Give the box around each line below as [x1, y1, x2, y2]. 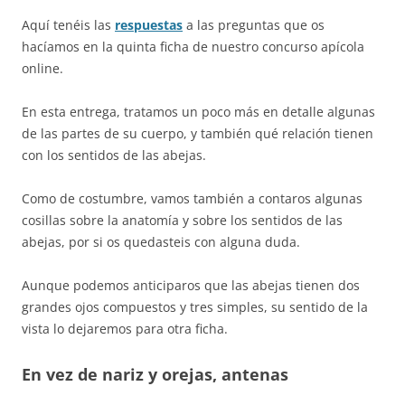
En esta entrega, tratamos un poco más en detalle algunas [22, 102, 375, 120]
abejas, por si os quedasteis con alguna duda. [22, 232, 300, 250]
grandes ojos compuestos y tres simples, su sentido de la [22, 297, 368, 316]
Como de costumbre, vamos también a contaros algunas [22, 189, 363, 207]
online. [22, 59, 63, 77]
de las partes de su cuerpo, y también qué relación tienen [22, 124, 373, 142]
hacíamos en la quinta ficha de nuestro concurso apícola [22, 37, 364, 55]
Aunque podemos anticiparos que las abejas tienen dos [22, 276, 360, 294]
